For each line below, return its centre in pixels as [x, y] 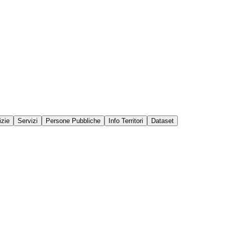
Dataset [162, 121]
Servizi [28, 121]
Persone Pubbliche [73, 121]
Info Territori [126, 121]
